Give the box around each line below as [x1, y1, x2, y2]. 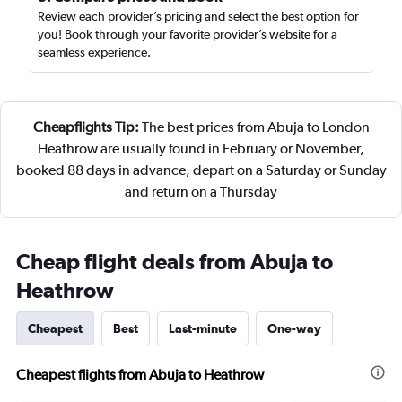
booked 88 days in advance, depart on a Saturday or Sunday [15, 162, 387, 179]
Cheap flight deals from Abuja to [16, 249, 333, 274]
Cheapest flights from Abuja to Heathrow [16, 366, 264, 383]
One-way [267, 321, 321, 336]
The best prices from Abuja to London [138, 118, 370, 135]
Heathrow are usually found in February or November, [38, 140, 364, 157]
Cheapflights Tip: [32, 118, 139, 135]
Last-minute [169, 321, 237, 336]
